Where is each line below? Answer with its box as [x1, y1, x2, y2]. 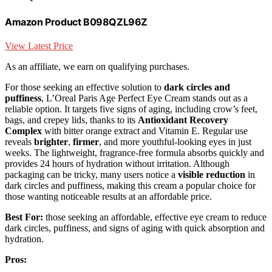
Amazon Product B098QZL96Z [5, 15, 148, 28]
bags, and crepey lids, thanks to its [5, 114, 138, 125]
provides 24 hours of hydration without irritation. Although [5, 158, 229, 169]
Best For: [5, 211, 43, 222]
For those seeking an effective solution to [5, 81, 164, 92]
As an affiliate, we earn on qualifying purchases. [5, 61, 189, 72]
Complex [5, 125, 42, 136]
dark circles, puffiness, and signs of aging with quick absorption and [5, 222, 265, 233]
